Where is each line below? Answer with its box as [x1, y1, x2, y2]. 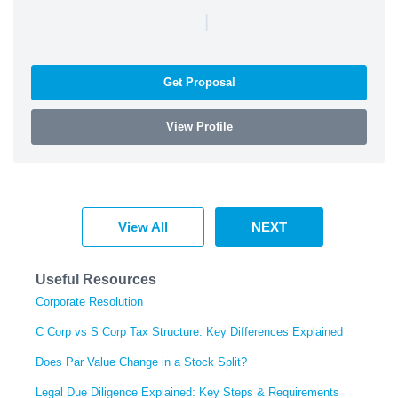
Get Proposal [163, 75, 235, 89]
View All [118, 219, 168, 235]
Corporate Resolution [36, 294, 143, 308]
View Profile [165, 119, 233, 133]
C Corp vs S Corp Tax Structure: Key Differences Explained [36, 324, 343, 338]
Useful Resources [36, 271, 156, 287]
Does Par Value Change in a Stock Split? [36, 354, 247, 369]
